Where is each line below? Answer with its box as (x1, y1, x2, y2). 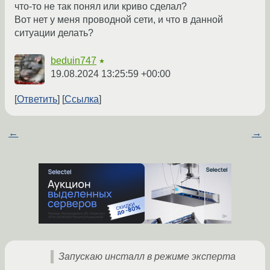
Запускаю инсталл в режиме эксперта (58, 251, 236, 262)
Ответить (17, 94, 57, 105)
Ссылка (64, 94, 99, 105)
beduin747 (51, 55, 96, 66)
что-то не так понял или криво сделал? (14, 1, 187, 12)
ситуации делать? (14, 28, 93, 39)
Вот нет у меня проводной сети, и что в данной (14, 14, 223, 25)
